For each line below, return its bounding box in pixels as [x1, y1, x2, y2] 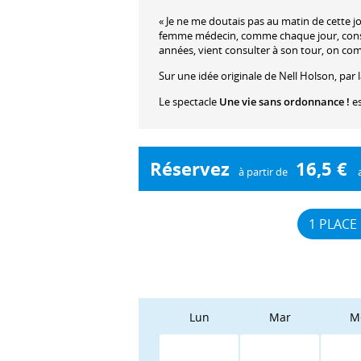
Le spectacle [159, 94, 219, 110]
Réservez [150, 156, 230, 180]
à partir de [235, 164, 290, 179]
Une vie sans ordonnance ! [219, 94, 350, 110]
